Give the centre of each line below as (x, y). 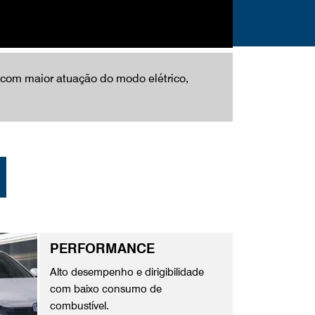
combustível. (79, 306)
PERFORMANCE (102, 249)
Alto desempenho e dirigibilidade (127, 272)
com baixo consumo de (105, 289)
